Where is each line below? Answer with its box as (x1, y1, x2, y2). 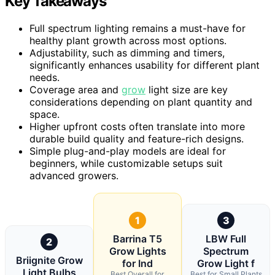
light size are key (145, 83, 228, 96)
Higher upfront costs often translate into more (29, 120, 245, 133)
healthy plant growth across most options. (29, 34, 227, 47)
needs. (29, 71, 60, 83)
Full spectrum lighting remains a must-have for (29, 21, 246, 34)
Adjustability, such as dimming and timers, (29, 46, 225, 59)
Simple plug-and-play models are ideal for (29, 144, 226, 157)
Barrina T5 (113, 232, 162, 245)
